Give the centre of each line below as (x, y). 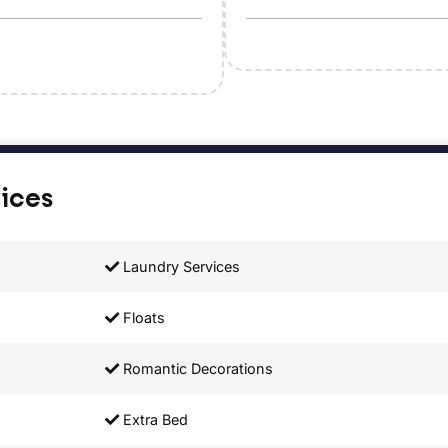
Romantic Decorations (196, 369)
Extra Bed (153, 420)
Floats (142, 318)
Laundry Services (179, 267)
